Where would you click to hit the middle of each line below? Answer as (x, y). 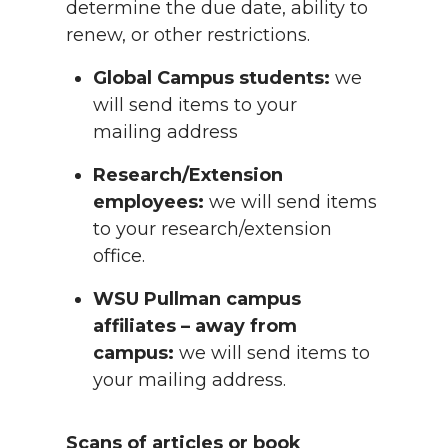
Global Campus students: (211, 78)
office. (119, 255)
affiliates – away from (195, 325)
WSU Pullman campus (197, 298)
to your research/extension (212, 228)
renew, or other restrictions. (188, 35)
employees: (148, 201)
